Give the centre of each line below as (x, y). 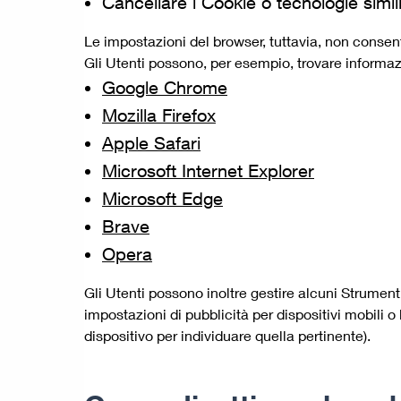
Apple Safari (151, 142)
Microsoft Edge (162, 198)
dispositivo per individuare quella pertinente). (227, 335)
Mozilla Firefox (159, 115)
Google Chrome (165, 87)
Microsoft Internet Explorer (208, 170)
